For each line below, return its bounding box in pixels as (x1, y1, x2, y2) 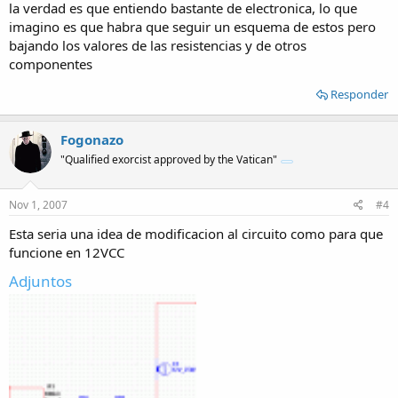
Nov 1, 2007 (9, 197, 68, 212)
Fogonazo (60, 130, 123, 148)
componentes (9, 54, 92, 73)
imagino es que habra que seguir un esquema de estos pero (9, 17, 376, 36)
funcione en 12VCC (9, 243, 124, 261)
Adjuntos (9, 271, 72, 291)
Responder (330, 85, 388, 102)
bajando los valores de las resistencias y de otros (9, 36, 306, 54)
